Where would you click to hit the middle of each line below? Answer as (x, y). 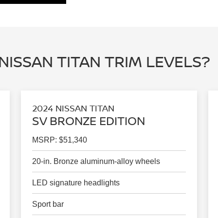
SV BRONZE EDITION (88, 121)
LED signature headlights (76, 183)
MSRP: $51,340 (59, 140)
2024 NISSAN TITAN (73, 108)
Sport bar (48, 204)
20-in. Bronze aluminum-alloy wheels (96, 162)
